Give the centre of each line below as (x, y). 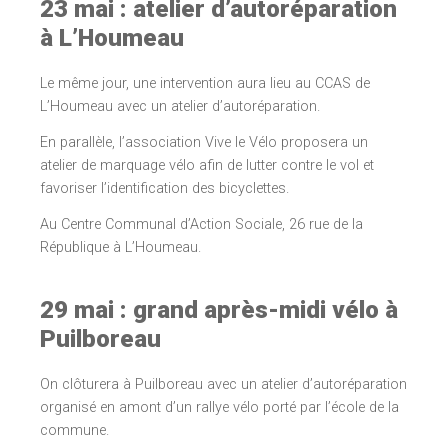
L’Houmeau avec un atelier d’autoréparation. (180, 107)
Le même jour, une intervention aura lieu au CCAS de (205, 84)
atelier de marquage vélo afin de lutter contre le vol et (207, 165)
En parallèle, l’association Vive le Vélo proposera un (204, 142)
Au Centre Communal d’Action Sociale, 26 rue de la (201, 224)
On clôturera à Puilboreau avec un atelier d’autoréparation (223, 384)
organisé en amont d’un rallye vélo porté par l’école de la (219, 407)
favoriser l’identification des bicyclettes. (164, 188)
